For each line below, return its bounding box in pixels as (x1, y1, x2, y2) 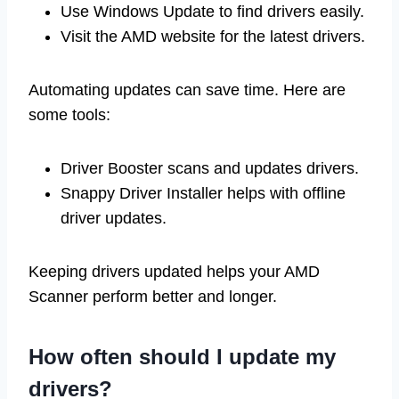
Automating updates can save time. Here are (28, 80, 346, 99)
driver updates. (61, 208, 167, 227)
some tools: (28, 105, 110, 124)
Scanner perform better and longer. (28, 287, 277, 305)
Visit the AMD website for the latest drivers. (61, 27, 365, 45)
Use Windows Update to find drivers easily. (61, 2, 364, 20)
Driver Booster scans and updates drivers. (61, 159, 359, 177)
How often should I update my (28, 344, 336, 369)
